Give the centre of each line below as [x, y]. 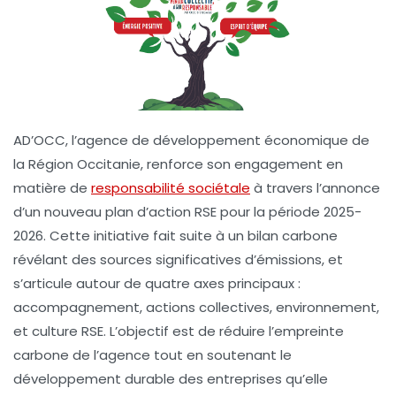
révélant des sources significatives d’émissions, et [178, 259]
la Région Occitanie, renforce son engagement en [178, 164]
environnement [326, 307]
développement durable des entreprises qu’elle [171, 378]
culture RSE [68, 331]
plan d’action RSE [161, 211]
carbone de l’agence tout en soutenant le [152, 354]
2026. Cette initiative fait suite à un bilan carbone [175, 235]
